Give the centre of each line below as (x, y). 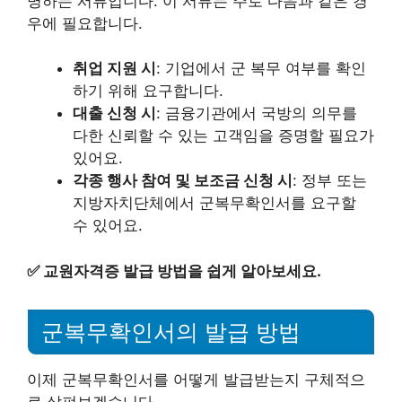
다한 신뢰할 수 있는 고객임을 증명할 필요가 (223, 136)
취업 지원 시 (114, 69)
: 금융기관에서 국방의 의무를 (257, 114)
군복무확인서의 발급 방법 (171, 332)
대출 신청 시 (114, 114)
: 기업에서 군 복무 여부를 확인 (261, 69)
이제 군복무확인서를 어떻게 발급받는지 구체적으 (196, 379)
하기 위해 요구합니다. (148, 91)
